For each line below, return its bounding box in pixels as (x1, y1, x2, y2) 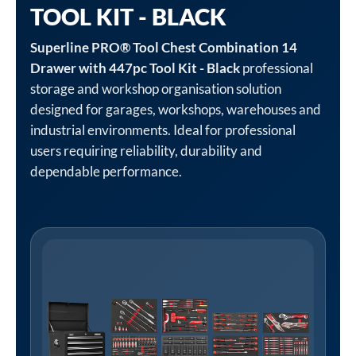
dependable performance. (30, 163, 182, 180)
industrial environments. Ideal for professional (30, 122, 296, 138)
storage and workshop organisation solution (30, 80, 281, 97)
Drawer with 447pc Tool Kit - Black (30, 60, 240, 76)
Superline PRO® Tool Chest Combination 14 (30, 39, 297, 56)
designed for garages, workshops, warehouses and (30, 101, 321, 118)
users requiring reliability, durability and (30, 142, 262, 159)
